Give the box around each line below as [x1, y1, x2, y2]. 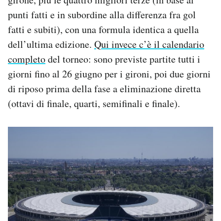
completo [8, 52, 45, 66]
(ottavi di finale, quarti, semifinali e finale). [8, 96, 180, 110]
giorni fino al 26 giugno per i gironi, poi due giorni [8, 67, 211, 80]
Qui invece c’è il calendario [94, 37, 204, 51]
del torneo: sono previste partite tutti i [45, 52, 200, 66]
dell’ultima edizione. [8, 37, 94, 51]
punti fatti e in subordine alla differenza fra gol [8, 7, 196, 21]
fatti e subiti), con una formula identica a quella [8, 22, 199, 36]
